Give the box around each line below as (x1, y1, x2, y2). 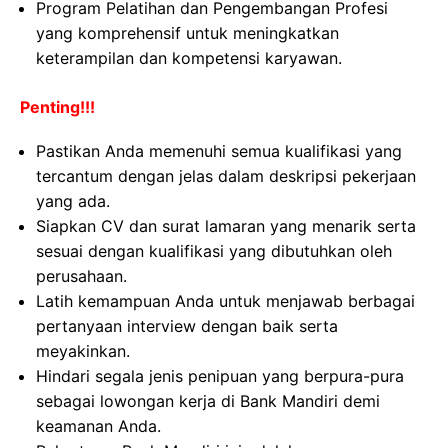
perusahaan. (36, 266, 127, 287)
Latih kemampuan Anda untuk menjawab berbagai (36, 291, 415, 312)
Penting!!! (20, 97, 95, 118)
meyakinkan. (36, 341, 130, 362)
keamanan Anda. (36, 416, 161, 437)
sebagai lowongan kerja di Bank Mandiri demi (36, 391, 380, 412)
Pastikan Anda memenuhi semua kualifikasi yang (36, 141, 402, 162)
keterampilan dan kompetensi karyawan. (36, 48, 342, 69)
